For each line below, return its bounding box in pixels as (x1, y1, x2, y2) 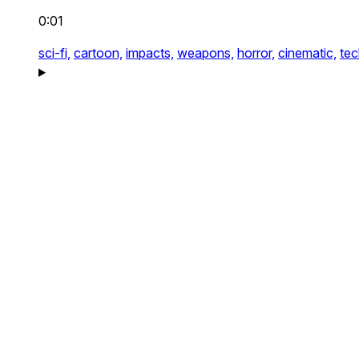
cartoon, (74, 45, 123, 61)
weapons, (177, 45, 234, 61)
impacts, (126, 45, 174, 61)
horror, (237, 45, 275, 61)
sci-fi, (38, 45, 71, 61)
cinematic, (278, 45, 337, 61)
